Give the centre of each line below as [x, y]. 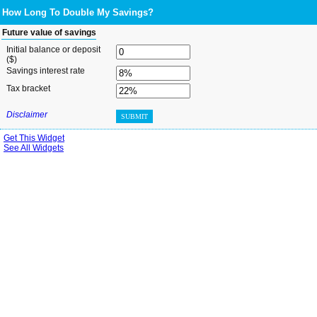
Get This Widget [34, 138]
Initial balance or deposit [53, 50]
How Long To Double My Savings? [78, 12]
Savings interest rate [46, 71]
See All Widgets [34, 148]
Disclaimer [27, 115]
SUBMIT [134, 116]
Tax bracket [28, 88]
